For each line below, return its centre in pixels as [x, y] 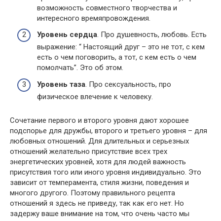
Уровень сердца [67, 35]
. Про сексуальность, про [128, 84]
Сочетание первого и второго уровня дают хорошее [99, 120]
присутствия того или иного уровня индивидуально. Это [106, 172]
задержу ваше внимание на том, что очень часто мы [100, 213]
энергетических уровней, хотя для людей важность [98, 162]
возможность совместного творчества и [107, 8]
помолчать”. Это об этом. [80, 68]
